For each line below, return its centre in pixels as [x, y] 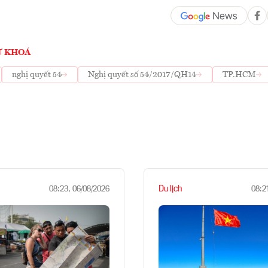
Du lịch [170, 189]
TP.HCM [239, 74]
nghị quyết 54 [37, 74]
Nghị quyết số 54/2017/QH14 [142, 74]
